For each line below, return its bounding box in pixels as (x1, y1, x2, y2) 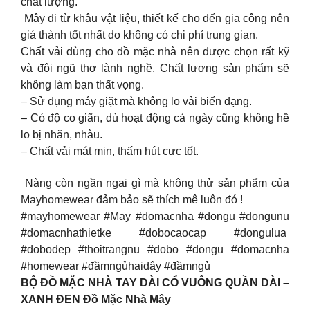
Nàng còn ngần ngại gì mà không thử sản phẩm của (21, 176, 289, 189)
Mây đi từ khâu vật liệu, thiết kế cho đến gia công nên (21, 12, 289, 24)
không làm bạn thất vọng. (21, 78, 147, 91)
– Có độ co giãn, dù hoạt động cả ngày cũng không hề (21, 111, 289, 124)
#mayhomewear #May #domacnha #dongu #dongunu (21, 210, 289, 222)
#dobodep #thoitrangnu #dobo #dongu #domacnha (21, 243, 289, 255)
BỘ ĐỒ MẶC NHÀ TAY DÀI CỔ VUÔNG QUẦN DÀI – (21, 276, 289, 289)
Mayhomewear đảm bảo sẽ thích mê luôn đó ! (21, 193, 243, 206)
